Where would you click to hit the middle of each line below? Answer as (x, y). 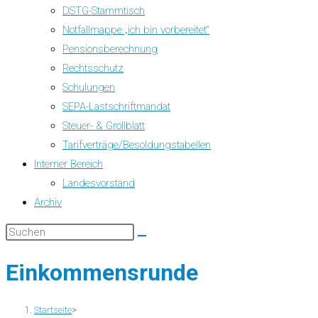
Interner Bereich (68, 164)
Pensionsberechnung (110, 49)
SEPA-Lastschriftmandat (116, 106)
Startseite (53, 309)
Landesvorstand (99, 183)
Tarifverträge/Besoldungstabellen (137, 145)
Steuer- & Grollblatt (104, 126)
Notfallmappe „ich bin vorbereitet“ (136, 30)
